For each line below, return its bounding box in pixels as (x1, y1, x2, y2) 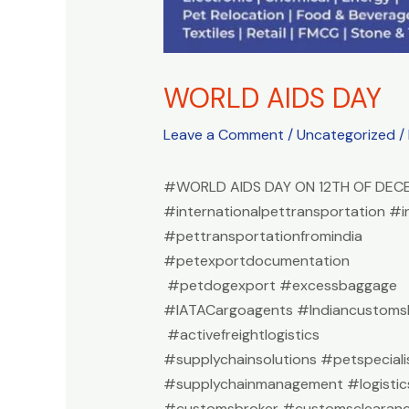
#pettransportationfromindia (163, 226, 366, 246)
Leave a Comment (163, 125, 284, 144)
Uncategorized (296, 125, 395, 144)
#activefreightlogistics (163, 325, 320, 344)
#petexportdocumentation (163, 251, 357, 270)
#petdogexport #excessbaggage (163, 276, 401, 295)
